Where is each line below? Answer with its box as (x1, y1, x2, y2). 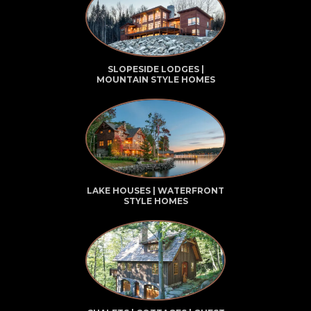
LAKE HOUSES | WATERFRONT (87, 185, 224, 196)
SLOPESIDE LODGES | (107, 63, 204, 74)
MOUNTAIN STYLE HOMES (96, 74, 215, 85)
